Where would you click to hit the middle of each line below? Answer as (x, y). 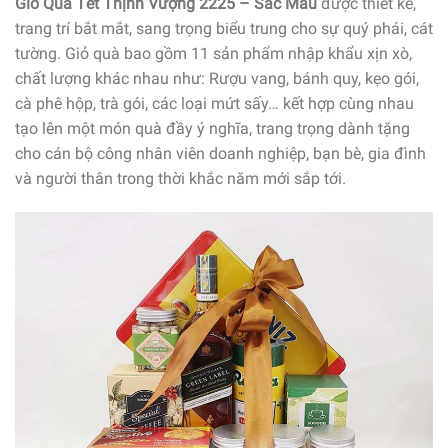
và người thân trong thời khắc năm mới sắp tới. (180, 178)
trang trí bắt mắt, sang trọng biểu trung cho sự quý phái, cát (224, 28)
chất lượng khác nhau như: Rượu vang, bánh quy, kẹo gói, (217, 78)
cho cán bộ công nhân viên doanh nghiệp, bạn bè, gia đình (220, 153)
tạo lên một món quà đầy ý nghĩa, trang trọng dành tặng (212, 128)
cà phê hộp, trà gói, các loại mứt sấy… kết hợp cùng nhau (214, 103)
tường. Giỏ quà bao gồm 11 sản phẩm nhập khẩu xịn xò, (213, 53)
